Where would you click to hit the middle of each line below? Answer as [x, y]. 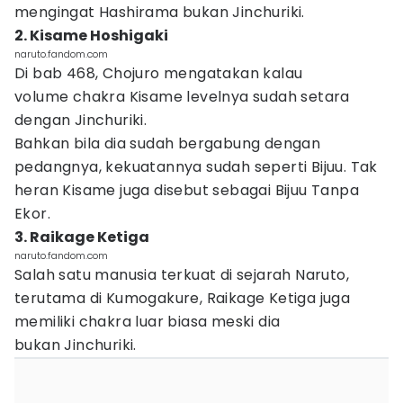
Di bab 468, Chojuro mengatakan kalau [159, 73]
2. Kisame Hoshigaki [91, 36]
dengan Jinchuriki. [81, 120]
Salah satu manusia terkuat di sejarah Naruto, [182, 275]
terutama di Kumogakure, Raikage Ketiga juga [183, 298]
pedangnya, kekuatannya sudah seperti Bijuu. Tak [196, 167]
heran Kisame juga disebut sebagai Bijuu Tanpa [187, 190]
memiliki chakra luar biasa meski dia [148, 322]
